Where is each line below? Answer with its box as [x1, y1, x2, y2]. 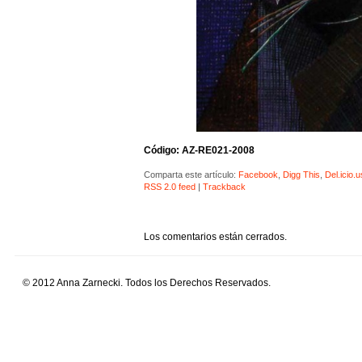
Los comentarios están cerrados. [143, 231, 287, 242]
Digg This [282, 170, 320, 179]
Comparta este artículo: [143, 170, 236, 179]
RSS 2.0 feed [143, 182, 196, 192]
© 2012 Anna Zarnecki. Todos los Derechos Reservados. [22, 277, 271, 288]
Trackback [202, 182, 246, 192]
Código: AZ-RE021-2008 [143, 145, 255, 156]
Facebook [238, 170, 278, 179]
